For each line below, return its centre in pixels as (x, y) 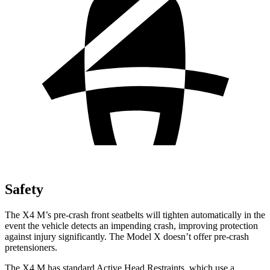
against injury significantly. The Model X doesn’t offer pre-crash (127, 236)
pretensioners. (31, 247)
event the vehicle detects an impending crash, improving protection (131, 225)
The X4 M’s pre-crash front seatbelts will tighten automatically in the (135, 215)
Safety (24, 189)
